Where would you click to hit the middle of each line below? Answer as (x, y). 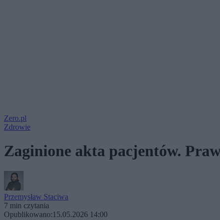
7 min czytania (27, 205)
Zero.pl (15, 118)
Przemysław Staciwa (36, 196)
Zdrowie (17, 127)
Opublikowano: (28, 214)
